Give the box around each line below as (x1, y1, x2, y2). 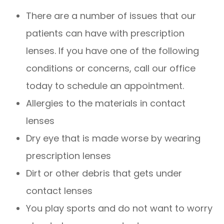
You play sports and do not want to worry (26, 201, 213, 214)
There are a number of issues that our (26, 9, 196, 22)
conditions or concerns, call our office (26, 61, 196, 74)
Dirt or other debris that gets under (26, 166, 182, 179)
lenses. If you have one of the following (26, 44, 199, 57)
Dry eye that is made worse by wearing (26, 131, 201, 144)
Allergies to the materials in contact (26, 96, 186, 109)
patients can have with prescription (26, 26, 185, 39)
